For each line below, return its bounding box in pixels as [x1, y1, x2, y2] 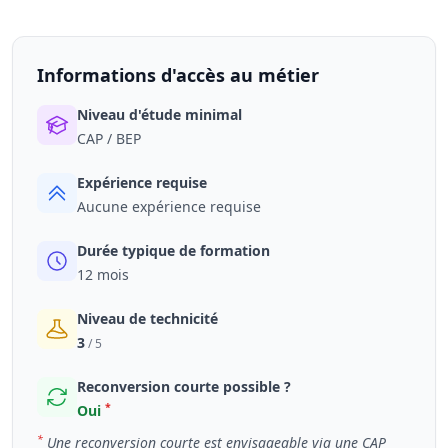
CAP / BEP [77, 129, 141, 148]
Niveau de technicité [77, 309, 218, 328]
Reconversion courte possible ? [77, 377, 291, 396]
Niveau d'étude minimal [77, 105, 242, 124]
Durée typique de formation [77, 241, 270, 260]
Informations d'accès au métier [37, 63, 319, 87]
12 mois [77, 265, 129, 284]
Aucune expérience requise [77, 197, 261, 216]
